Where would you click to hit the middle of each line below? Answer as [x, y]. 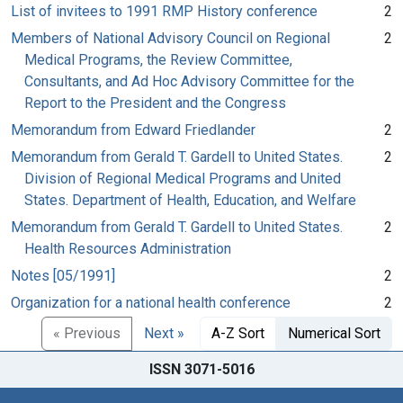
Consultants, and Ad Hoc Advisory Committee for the [189, 81]
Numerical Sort [334, 333]
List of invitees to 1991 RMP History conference [164, 11]
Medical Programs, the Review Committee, [158, 59]
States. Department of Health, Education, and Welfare [190, 200]
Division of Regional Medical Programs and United [183, 178]
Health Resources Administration [128, 248]
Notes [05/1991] [63, 275]
